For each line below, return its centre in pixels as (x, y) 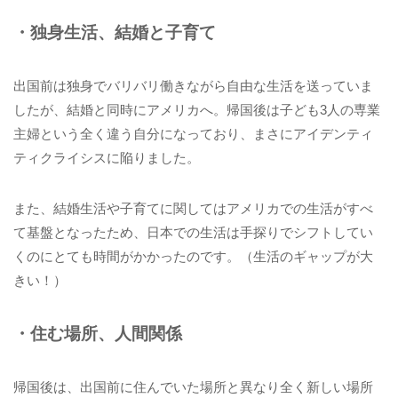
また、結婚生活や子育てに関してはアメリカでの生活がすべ (193, 208)
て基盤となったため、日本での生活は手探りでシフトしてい (193, 232)
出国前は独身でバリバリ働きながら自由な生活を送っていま (193, 86)
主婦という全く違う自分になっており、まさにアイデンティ (193, 134)
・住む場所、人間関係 (98, 333)
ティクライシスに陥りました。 (107, 158)
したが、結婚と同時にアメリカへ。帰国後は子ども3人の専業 (197, 110)
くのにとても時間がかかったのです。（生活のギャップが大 (193, 256)
